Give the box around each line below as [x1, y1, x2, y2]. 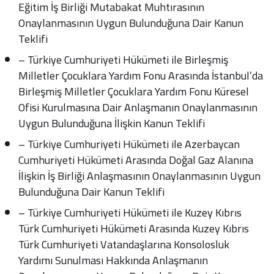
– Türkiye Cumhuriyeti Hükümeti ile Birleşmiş [18, 50, 229, 70]
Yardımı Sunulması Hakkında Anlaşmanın [18, 250, 209, 270]
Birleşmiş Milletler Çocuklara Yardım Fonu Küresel [18, 81, 250, 102]
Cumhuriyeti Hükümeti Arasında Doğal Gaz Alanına [18, 150, 254, 170]
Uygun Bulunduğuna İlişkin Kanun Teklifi [18, 113, 206, 133]
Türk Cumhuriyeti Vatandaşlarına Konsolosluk [18, 234, 230, 254]
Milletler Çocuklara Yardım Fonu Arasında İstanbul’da [18, 65, 264, 86]
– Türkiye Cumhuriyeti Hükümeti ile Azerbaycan [18, 134, 240, 154]
